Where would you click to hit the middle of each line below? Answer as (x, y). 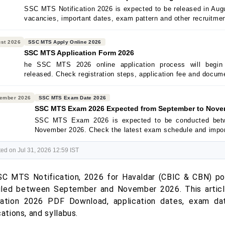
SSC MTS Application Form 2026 (79, 53)
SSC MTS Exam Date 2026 (72, 98)
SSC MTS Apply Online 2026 (65, 42)
